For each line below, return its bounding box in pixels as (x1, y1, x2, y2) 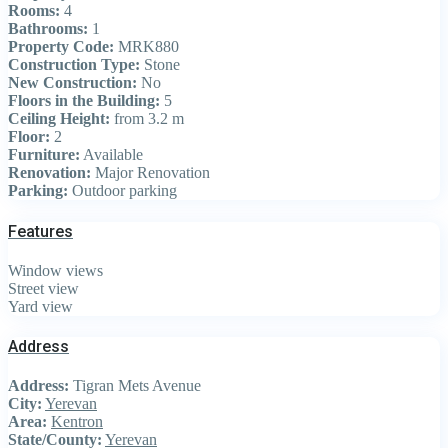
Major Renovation (91, 164, 210, 182)
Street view (8, 279, 79, 297)
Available (80, 146, 143, 164)
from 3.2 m (110, 110, 184, 128)
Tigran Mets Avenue (69, 377, 201, 395)
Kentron (51, 413, 103, 431)
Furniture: (8, 146, 80, 164)
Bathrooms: (8, 20, 88, 38)
